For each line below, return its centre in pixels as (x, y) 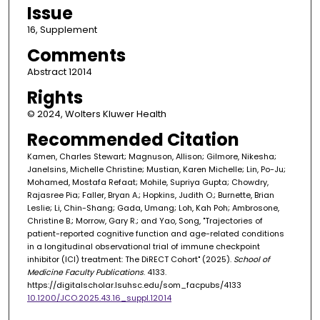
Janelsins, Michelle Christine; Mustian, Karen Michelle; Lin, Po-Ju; (156, 170)
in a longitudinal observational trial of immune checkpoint (143, 247)
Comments (76, 56)
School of (251, 260)
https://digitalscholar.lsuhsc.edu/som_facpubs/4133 (134, 285)
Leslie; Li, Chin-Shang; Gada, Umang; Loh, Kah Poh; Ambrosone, (153, 208)
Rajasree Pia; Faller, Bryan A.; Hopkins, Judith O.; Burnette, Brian (150, 195)
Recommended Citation (133, 140)
